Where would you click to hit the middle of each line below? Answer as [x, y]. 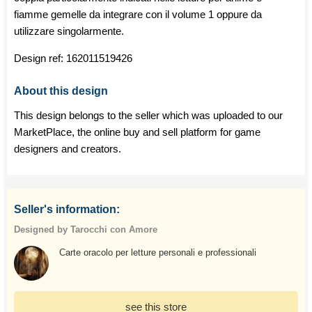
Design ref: [40, 58]
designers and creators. [68, 149]
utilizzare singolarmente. [69, 31]
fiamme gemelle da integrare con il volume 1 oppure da [138, 14]
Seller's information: [67, 209]
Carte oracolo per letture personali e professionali [158, 252]
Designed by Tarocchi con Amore [86, 229]
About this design [61, 91]
